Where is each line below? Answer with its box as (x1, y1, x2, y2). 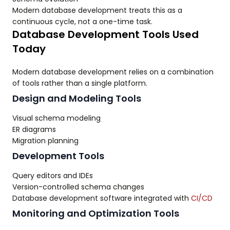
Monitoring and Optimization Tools (12, 207, 179, 220)
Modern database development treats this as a (12, 5, 182, 16)
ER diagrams (12, 124, 56, 135)
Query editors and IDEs (12, 170, 93, 181)
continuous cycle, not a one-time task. (12, 16, 152, 27)
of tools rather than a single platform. (12, 78, 147, 89)
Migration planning (12, 136, 79, 146)
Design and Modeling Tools (12, 92, 141, 105)
